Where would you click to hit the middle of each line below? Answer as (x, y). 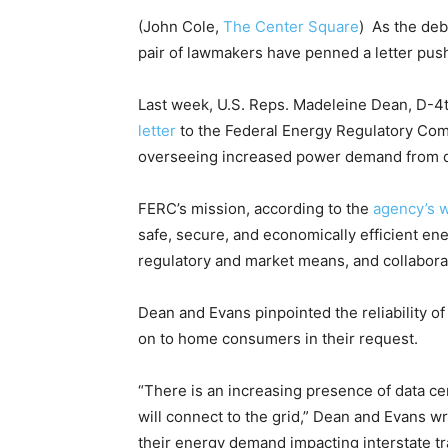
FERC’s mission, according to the (255, 209)
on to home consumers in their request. (278, 339)
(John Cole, (180, 27)
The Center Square (291, 27)
